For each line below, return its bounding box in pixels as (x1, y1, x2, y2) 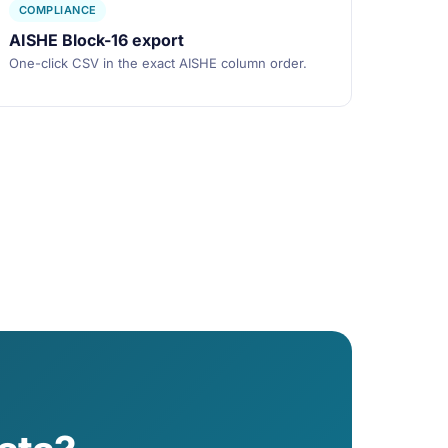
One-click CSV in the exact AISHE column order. (9, 55, 307, 71)
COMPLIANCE (19, 3, 97, 17)
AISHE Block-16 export (9, 30, 184, 50)
